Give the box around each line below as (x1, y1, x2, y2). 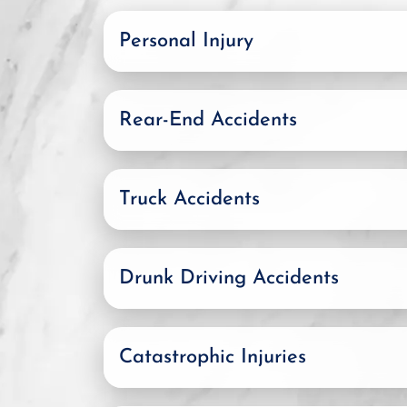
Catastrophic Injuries (119, 346, 306, 368)
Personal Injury (119, 30, 253, 52)
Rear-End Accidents (119, 109, 297, 131)
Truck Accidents (119, 188, 260, 210)
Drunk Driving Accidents (119, 267, 339, 289)
